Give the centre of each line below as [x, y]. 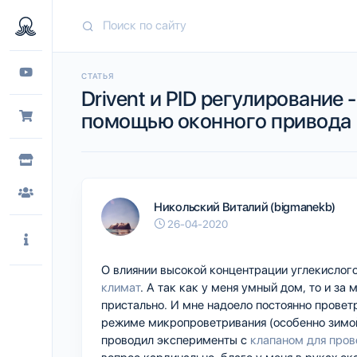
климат [121, 287]
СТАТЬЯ [98, 75]
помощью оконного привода [216, 120]
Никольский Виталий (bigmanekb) [245, 207]
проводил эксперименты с [176, 340]
